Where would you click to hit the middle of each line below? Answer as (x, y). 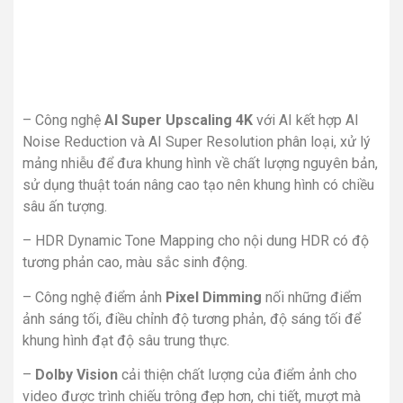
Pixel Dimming (214, 297)
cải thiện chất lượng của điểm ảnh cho (237, 375)
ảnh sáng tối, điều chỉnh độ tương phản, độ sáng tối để (192, 318)
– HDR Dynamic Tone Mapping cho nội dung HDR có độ (196, 241)
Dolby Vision (76, 375)
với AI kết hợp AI (306, 120)
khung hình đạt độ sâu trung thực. (126, 340)
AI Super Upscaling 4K (179, 120)
